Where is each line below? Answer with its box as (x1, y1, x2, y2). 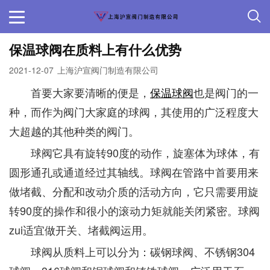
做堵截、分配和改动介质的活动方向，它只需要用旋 (9, 183, 259, 199)
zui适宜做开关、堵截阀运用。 (9, 222, 153, 237)
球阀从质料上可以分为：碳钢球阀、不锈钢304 (9, 243, 255, 259)
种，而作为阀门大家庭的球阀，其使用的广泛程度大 (9, 104, 259, 119)
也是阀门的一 (193, 84, 259, 100)
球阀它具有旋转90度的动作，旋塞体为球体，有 (9, 145, 260, 160)
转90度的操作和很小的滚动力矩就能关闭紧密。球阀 (9, 202, 260, 218)
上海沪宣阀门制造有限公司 (57, 64, 159, 76)
